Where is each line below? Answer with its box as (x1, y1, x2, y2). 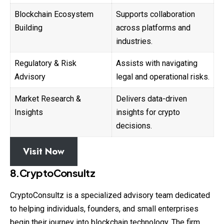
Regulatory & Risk (14, 58, 76, 68)
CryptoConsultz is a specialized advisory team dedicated (10, 190, 210, 200)
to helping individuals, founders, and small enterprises (10, 203, 198, 213)
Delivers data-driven (116, 93, 187, 103)
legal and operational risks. (116, 71, 209, 81)
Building (14, 22, 42, 32)
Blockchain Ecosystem (14, 9, 93, 19)
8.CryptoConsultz (10, 166, 95, 179)
